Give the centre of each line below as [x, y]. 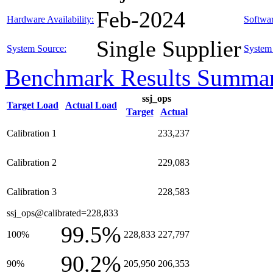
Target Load [33, 105]
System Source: [37, 48]
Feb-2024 [141, 19]
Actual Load [91, 105]
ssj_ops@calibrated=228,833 [62, 213]
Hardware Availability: [50, 19]
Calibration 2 [32, 162]
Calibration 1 [32, 133]
